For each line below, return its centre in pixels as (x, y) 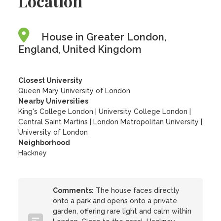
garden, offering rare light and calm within (122, 211)
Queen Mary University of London (74, 91)
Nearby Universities (54, 101)
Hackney (33, 153)
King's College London (56, 111)
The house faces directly (137, 190)
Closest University (51, 80)
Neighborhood (44, 143)
